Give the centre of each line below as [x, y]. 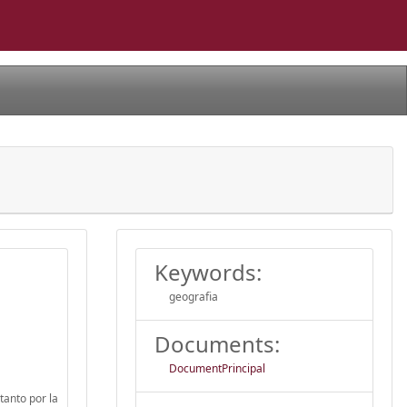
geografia [194, 296]
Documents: [217, 343]
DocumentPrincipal [217, 368]
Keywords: [208, 272]
